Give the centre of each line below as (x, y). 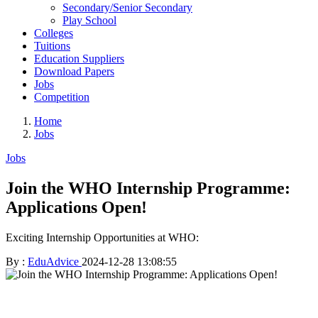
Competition (62, 97)
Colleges (54, 33)
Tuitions (52, 46)
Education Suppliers (79, 59)
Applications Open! (76, 207)
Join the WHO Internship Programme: (148, 188)
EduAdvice (55, 261)
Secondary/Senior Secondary (127, 7)
